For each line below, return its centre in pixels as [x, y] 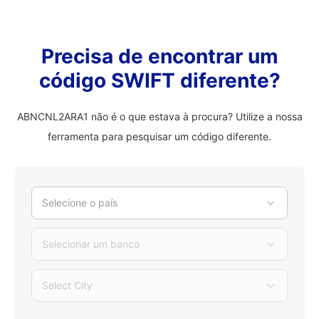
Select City [67, 285]
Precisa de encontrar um [159, 56]
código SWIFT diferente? [159, 80]
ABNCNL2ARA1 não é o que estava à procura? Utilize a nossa [159, 116]
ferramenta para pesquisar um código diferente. [159, 136]
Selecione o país [80, 203]
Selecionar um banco [91, 244]
